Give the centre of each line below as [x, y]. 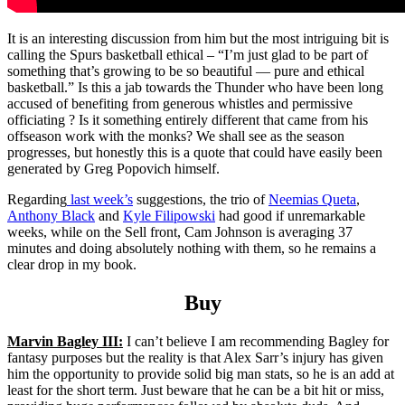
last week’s [100, 199]
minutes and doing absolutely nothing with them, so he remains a [192, 248]
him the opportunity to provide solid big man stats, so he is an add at [201, 373]
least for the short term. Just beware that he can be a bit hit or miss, [196, 390]
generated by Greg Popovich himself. [113, 168]
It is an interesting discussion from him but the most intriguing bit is [198, 38]
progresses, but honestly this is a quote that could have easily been [195, 152]
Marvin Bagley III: [65, 341]
